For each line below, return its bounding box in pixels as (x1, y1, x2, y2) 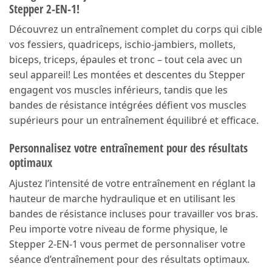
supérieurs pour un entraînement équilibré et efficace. (9, 114, 259, 127)
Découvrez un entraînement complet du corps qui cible (9, 22, 262, 36)
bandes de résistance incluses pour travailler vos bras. (9, 206, 258, 220)
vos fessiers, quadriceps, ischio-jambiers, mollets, (9, 38, 236, 52)
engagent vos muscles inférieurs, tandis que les (9, 83, 228, 97)
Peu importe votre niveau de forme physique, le (9, 222, 228, 236)
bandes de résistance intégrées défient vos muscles (9, 98, 246, 112)
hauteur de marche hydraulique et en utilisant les (9, 191, 236, 205)
